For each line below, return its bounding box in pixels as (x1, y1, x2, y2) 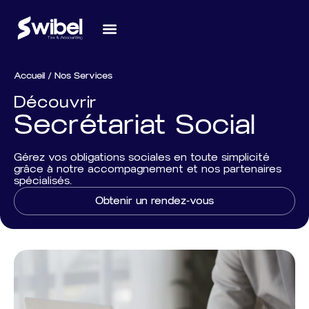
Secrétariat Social (14, 108, 255, 141)
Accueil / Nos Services (14, 70, 112, 81)
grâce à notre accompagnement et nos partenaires (14, 163, 281, 176)
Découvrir (14, 92, 97, 112)
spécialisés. (14, 175, 72, 188)
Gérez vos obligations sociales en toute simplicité (14, 151, 270, 164)
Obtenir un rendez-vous (95, 195, 214, 208)
